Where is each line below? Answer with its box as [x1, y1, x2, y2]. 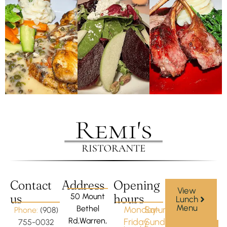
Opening [113, 177, 160, 193]
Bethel [76, 203, 99, 213]
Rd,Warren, [68, 215, 107, 225]
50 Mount [70, 191, 105, 201]
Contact [10, 177, 52, 193]
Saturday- [144, 204, 184, 215]
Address [62, 177, 104, 193]
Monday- [124, 204, 161, 215]
